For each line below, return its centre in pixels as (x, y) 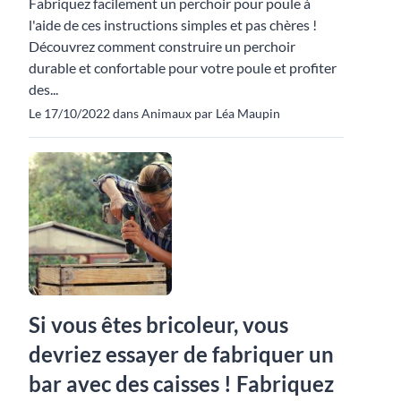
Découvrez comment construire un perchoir (162, 46)
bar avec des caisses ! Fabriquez (181, 383)
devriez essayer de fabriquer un (181, 354)
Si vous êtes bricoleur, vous (158, 324)
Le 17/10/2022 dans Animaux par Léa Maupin (154, 113)
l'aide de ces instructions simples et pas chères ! (173, 24)
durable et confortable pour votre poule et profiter (183, 67)
